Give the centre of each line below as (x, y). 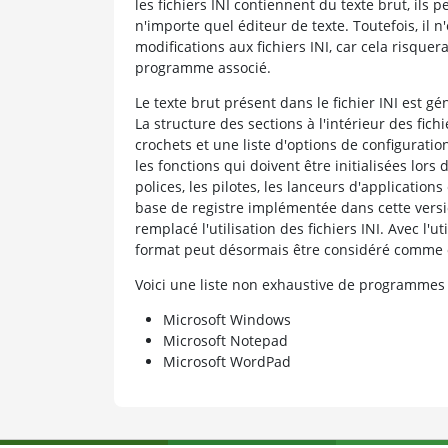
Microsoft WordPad (226, 361)
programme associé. (202, 67)
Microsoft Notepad (225, 340)
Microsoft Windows (226, 319)
